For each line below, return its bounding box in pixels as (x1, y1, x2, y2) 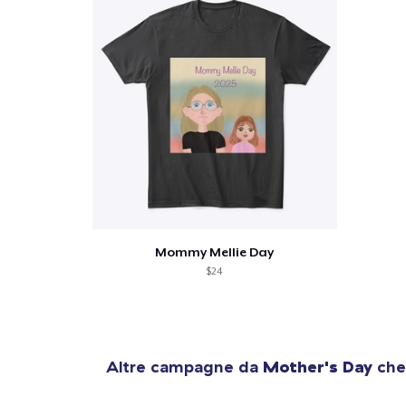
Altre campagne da (106, 355, 263, 377)
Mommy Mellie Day (155, 244, 275, 259)
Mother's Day (263, 355, 372, 377)
